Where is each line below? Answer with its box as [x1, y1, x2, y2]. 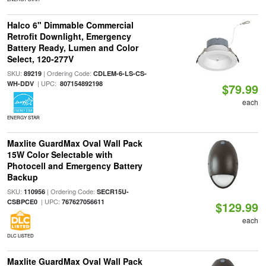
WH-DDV [7, 79, 34, 88]
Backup [7, 171, 38, 183]
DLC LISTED [7, 232, 34, 239]
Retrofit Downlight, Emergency [7, 30, 131, 42]
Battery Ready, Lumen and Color [7, 42, 138, 53]
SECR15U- [96, 187, 129, 196]
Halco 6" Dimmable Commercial [7, 19, 134, 31]
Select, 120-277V [7, 53, 74, 65]
